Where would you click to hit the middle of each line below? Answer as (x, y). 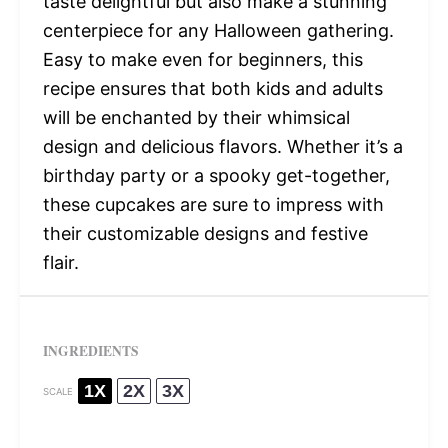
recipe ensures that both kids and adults (212, 89)
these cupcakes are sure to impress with (213, 205)
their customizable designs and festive (205, 234)
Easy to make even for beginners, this (202, 60)
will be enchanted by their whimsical (196, 118)
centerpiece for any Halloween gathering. (218, 31)
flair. (60, 263)
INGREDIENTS (90, 351)
